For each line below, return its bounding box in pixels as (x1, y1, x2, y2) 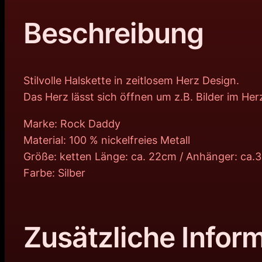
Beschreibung (23, 16, 204, 51)
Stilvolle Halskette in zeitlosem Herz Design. (23, 74, 239, 87)
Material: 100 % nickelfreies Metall (23, 134, 190, 147)
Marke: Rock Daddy (23, 118, 120, 130)
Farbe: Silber (23, 167, 85, 180)
